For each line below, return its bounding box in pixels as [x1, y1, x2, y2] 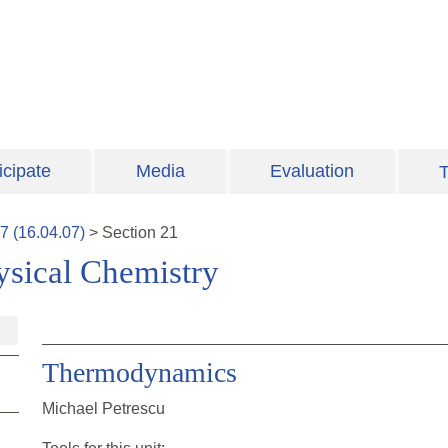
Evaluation [270, 161, 355, 182]
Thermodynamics [42, 357, 237, 389]
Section [102, 224, 160, 242]
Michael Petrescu [42, 400, 165, 418]
